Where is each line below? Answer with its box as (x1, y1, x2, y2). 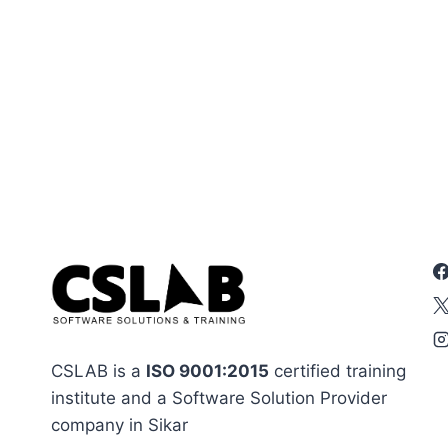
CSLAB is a (51, 361, 146, 382)
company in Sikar (51, 415, 188, 436)
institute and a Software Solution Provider (51, 388, 387, 409)
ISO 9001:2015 (146, 361, 269, 382)
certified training (269, 361, 406, 382)
